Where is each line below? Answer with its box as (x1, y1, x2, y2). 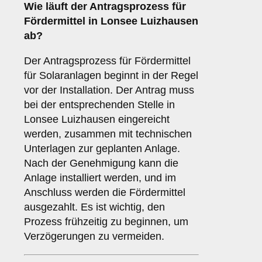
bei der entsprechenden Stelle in (24, 99, 175, 111)
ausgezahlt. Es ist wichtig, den (24, 201, 165, 213)
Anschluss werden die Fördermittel (24, 187, 185, 199)
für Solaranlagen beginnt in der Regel (24, 70, 198, 82)
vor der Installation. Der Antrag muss (24, 84, 194, 96)
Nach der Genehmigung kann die (24, 157, 178, 170)
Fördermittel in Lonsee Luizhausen (24, 15, 198, 27)
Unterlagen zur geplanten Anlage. (24, 143, 180, 155)
